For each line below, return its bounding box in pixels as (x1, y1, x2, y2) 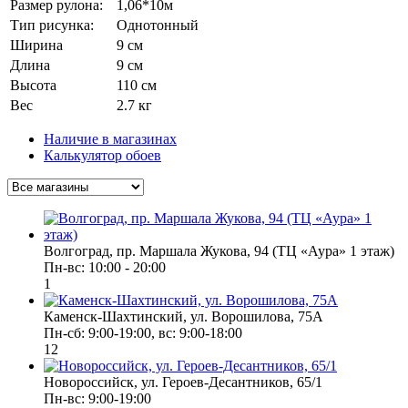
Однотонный (117, 16, 199, 33)
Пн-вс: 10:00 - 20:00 (44, 259, 166, 275)
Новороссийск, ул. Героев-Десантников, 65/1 (44, 373, 322, 390)
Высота (10, 76, 56, 93)
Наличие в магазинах (44, 130, 177, 147)
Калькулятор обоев (44, 147, 161, 163)
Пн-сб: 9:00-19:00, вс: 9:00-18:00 (44, 324, 242, 341)
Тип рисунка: (10, 16, 94, 33)
